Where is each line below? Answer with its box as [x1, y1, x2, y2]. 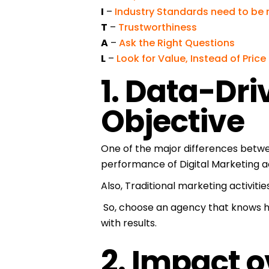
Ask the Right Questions [119, 35, 235, 50]
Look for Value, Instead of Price [116, 51, 266, 65]
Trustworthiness [118, 20, 197, 34]
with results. [101, 216, 157, 230]
